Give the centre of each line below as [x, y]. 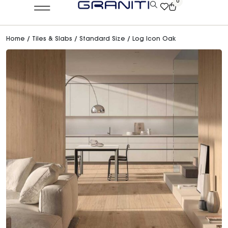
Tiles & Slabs [52, 39]
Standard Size [102, 39]
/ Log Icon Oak [150, 39]
